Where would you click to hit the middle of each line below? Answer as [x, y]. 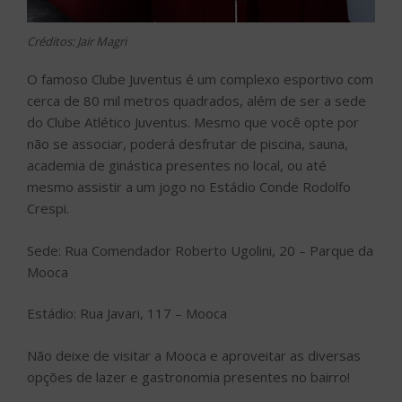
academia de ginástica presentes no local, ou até [177, 166]
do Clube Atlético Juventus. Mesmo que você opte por [193, 122]
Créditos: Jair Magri [77, 41]
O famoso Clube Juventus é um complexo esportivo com [200, 79]
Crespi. [48, 209]
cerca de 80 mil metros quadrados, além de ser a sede [197, 101]
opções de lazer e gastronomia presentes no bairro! [188, 376]
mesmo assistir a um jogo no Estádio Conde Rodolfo [189, 187]
